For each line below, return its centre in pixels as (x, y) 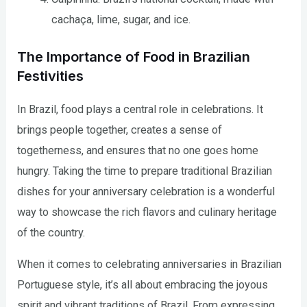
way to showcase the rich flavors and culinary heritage (147, 212)
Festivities (51, 76)
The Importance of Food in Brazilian (134, 57)
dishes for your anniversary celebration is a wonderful (146, 192)
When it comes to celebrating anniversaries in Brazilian (150, 265)
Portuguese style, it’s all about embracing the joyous (143, 285)
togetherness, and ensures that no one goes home (138, 150)
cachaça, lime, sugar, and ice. (121, 20)
